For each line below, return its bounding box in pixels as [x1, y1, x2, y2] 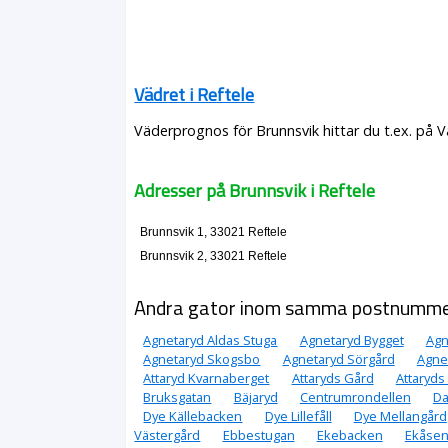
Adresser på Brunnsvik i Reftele [134, 177, 376, 204]
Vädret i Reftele [134, 81, 255, 108]
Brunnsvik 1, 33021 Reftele [139, 226, 287, 239]
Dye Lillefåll [264, 407, 332, 426]
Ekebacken [316, 426, 383, 445]
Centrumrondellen [299, 388, 411, 407]
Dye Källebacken [143, 407, 243, 426]
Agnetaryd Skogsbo [143, 350, 261, 369]
